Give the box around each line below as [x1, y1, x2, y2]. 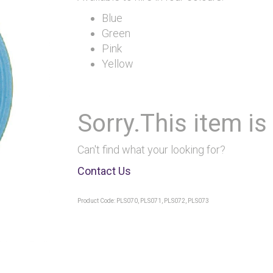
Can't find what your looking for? [77, 143, 225, 156]
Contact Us [77, 165, 131, 177]
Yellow [102, 57, 133, 70]
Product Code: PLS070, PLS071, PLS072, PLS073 [77, 197, 209, 204]
